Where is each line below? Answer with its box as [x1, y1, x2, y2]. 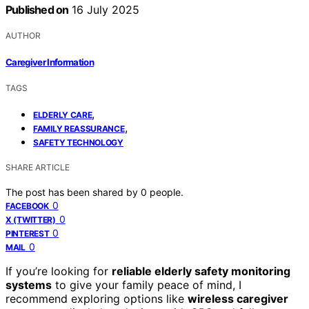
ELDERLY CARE [33, 109, 92, 120]
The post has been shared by [6, 186, 141, 198]
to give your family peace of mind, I [52, 277, 241, 292]
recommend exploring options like [6, 291, 188, 306]
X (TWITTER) [6, 214, 56, 225]
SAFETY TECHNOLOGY [33, 137, 123, 148]
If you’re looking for [6, 263, 112, 278]
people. [150, 186, 183, 198]
